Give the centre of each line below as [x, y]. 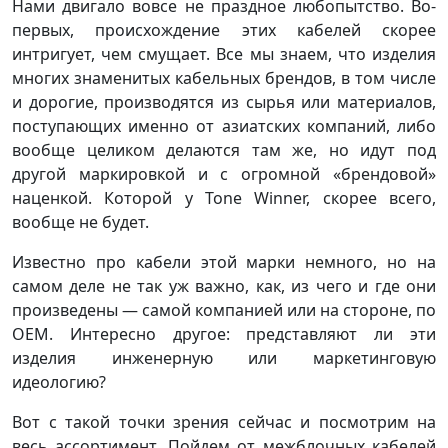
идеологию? [59, 381]
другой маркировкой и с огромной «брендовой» [224, 173]
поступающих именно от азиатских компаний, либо [224, 125]
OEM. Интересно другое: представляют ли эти [224, 333]
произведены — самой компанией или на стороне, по [224, 309]
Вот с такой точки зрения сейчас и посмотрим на [224, 421]
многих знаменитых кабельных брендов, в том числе [224, 77]
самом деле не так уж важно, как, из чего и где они [224, 285]
